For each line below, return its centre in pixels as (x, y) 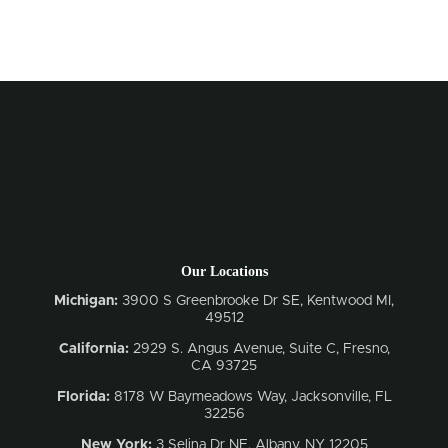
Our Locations (224, 271)
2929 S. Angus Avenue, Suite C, (237, 348)
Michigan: (86, 300)
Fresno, (366, 348)
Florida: (83, 396)
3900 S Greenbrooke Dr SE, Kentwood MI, (256, 300)
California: (95, 348)
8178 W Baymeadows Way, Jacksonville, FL (250, 396)
